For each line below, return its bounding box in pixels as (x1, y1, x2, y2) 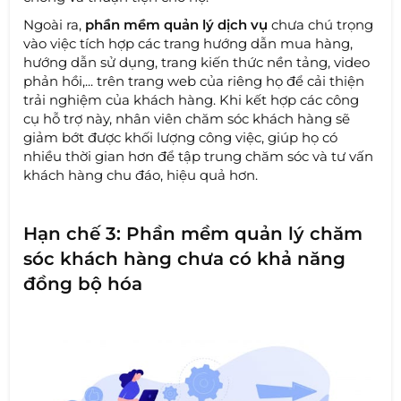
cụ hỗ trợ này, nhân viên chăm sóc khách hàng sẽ (23, 110, 351, 128)
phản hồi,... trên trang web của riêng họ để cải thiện (23, 73, 365, 90)
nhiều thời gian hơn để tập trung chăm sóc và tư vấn (23, 148, 374, 166)
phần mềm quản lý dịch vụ (85, 16, 269, 34)
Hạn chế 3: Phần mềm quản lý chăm (23, 223, 363, 245)
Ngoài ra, (23, 16, 86, 34)
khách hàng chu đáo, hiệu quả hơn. (23, 166, 259, 184)
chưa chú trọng (268, 16, 374, 34)
